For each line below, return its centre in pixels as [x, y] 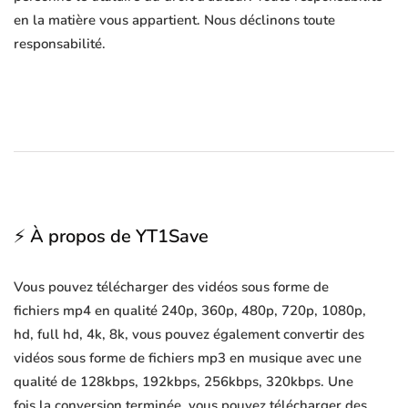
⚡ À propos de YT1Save [111, 237]
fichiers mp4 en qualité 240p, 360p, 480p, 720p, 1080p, [190, 311]
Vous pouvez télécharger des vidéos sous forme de [171, 287]
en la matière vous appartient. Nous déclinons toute [174, 20]
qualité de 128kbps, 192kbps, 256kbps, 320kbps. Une [184, 382]
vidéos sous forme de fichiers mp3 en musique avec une [188, 358]
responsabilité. [60, 44]
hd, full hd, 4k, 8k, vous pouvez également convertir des [189, 335]
